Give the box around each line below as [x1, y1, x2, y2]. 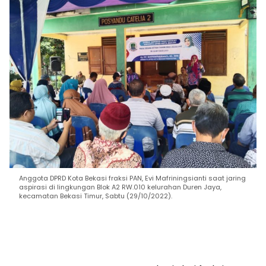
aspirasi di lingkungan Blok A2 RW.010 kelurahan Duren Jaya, [19, 182, 221, 192]
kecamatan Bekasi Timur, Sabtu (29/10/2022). [19, 191, 172, 201]
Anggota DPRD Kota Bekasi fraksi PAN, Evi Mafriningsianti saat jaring [19, 173, 246, 183]
